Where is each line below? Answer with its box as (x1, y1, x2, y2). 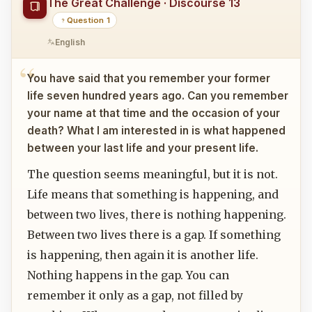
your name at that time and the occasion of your (26, 107, 280, 120)
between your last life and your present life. (26, 141, 258, 155)
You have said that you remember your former (26, 72, 270, 86)
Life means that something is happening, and (26, 187, 279, 202)
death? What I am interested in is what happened (26, 124, 286, 138)
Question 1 (66, 15, 111, 26)
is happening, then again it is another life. (26, 248, 258, 263)
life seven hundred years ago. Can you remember (26, 89, 288, 103)
